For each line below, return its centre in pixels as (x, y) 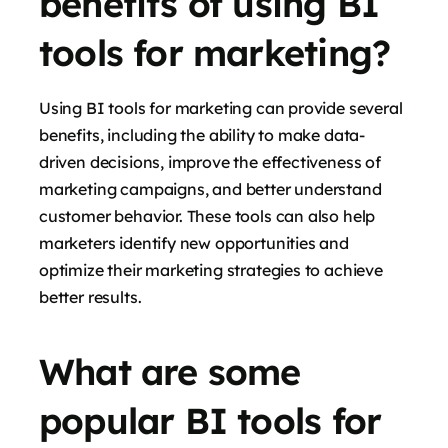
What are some (170, 372)
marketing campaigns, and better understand (210, 189)
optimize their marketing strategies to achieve (211, 270)
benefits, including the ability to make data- (202, 135)
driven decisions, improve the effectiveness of (210, 162)
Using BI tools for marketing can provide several (221, 108)
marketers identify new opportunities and (194, 243)
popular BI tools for (210, 421)
